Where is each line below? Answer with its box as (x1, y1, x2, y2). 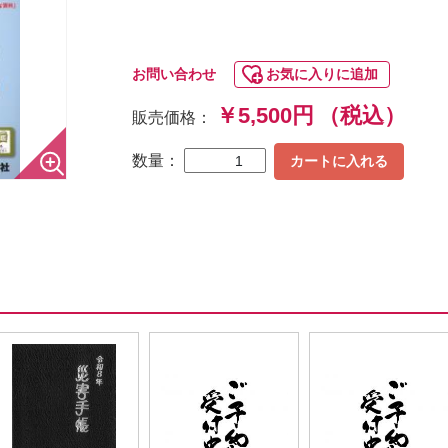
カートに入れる (289, 152, 388, 169)
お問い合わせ (131, 65, 216, 82)
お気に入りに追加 (266, 65, 378, 82)
